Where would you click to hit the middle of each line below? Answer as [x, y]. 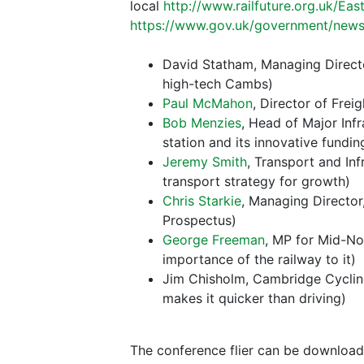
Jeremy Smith [205, 162]
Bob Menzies [202, 123]
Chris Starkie [202, 201]
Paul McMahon [208, 104]
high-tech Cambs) [218, 84]
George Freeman [214, 240]
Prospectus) [199, 221]
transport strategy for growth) [256, 182]
